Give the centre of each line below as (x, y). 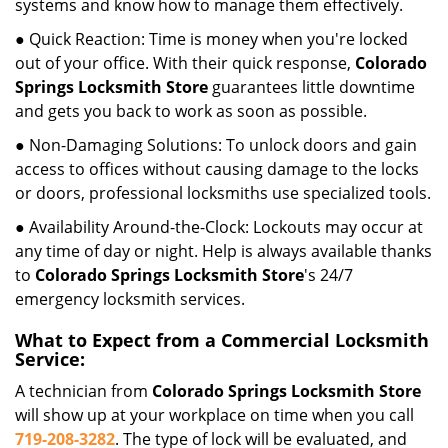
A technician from (83, 391)
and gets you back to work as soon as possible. (191, 111)
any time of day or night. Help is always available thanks (223, 251)
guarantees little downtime (311, 87)
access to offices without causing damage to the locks (217, 169)
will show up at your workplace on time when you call (214, 415)
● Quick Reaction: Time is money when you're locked (211, 39)
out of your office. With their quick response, (185, 63)
